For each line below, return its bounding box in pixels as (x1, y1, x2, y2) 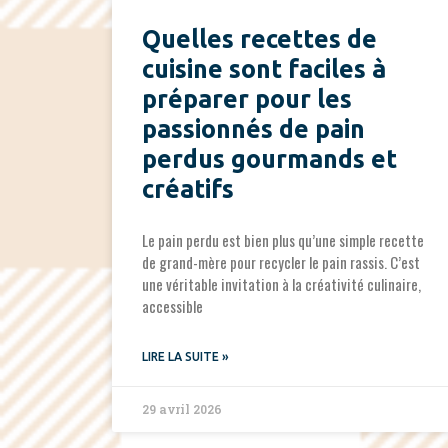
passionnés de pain (142, 115, 365, 144)
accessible (142, 295, 203, 318)
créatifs (142, 175, 234, 204)
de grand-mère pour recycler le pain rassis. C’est (142, 251, 420, 274)
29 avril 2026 (142, 401, 222, 418)
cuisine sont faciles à (142, 55, 386, 84)
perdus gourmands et (142, 145, 397, 174)
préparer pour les (142, 85, 352, 114)
